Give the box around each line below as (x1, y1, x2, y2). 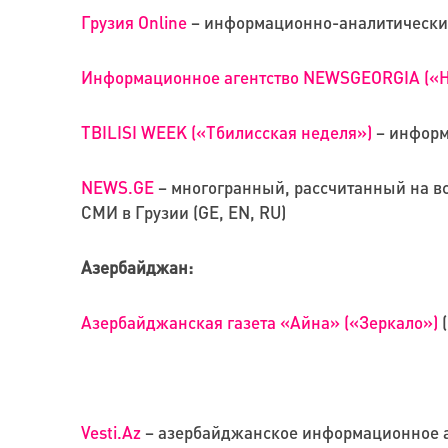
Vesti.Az (80, 421, 141, 444)
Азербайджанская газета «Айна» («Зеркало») (80, 311, 438, 334)
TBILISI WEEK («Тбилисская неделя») (80, 121, 372, 144)
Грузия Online (80, 11, 187, 34)
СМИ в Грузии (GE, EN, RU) (80, 201, 286, 224)
